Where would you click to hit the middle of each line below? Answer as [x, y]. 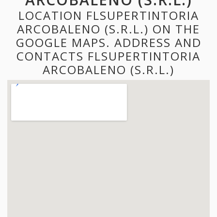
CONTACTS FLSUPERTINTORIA [108, 56]
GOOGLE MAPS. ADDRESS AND [108, 42]
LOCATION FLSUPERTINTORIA [108, 15]
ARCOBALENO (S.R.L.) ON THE [108, 29]
